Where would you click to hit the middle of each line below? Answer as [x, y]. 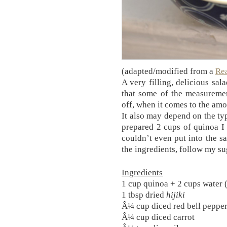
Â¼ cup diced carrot [158, 217]
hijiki [176, 195]
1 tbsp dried [144, 195]
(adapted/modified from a [168, 71]
